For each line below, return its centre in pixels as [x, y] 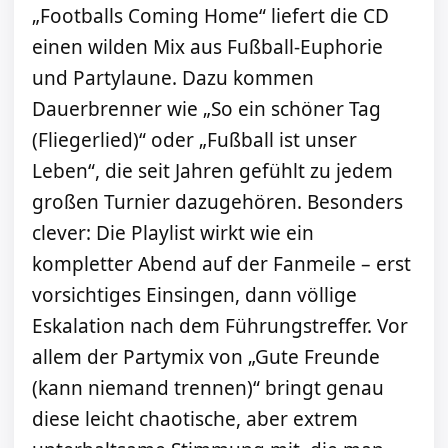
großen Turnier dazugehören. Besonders [217, 202]
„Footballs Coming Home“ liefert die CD [210, 16]
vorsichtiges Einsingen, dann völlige [194, 295]
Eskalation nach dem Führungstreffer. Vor [220, 326]
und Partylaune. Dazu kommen [173, 78]
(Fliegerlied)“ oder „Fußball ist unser [194, 140]
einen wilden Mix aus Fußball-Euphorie [207, 47]
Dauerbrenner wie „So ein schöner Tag [206, 109]
